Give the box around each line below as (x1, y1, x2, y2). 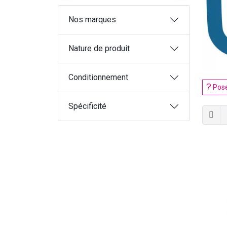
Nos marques (68, 15, 116, 24)
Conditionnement (68, 72, 128, 82)
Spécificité (68, 101, 106, 111)
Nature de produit (68, 44, 130, 53)
